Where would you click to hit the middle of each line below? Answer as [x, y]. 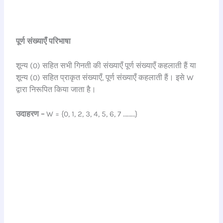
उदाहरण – [30, 114]
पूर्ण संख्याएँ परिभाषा [44, 41]
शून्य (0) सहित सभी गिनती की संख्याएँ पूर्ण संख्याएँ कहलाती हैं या [106, 65]
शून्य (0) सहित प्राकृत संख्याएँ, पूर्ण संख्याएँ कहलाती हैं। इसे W [105, 77]
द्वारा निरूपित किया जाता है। [56, 89]
